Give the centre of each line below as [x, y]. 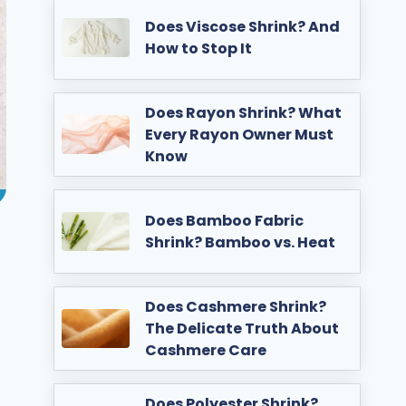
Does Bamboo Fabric [225, 220]
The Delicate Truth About [242, 328]
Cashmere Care [206, 350]
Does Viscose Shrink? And [243, 26]
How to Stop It [199, 48]
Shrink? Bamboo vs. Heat [241, 242]
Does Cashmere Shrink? [236, 306]
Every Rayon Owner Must [240, 134]
